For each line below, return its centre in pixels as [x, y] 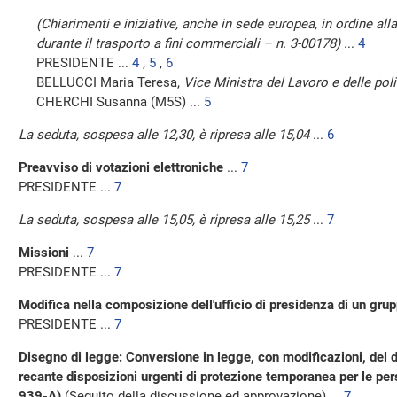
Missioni [44, 253]
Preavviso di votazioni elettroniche [121, 167]
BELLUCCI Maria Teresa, [110, 82]
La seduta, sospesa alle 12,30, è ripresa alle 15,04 [164, 135]
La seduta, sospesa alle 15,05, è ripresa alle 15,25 [164, 220]
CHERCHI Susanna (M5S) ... [120, 102]
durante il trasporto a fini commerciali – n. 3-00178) [188, 43]
